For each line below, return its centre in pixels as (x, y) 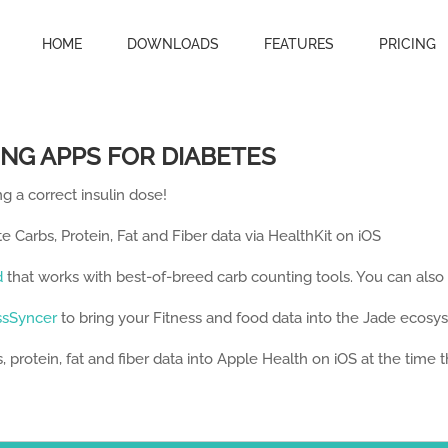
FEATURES (299, 43)
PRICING (407, 43)
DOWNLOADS (173, 43)
